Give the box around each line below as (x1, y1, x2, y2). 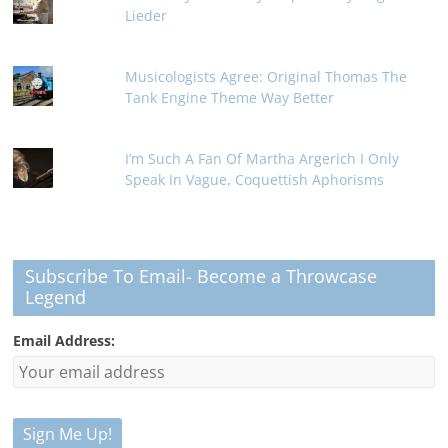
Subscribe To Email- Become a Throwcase (25, 263, 378, 288)
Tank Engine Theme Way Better (125, 87, 335, 107)
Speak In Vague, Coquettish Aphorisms (125, 169, 385, 189)
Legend (25, 284, 87, 309)
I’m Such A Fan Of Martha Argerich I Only (125, 148, 400, 168)
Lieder (125, 5, 168, 25)
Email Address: (13, 330, 116, 350)
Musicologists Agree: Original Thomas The (125, 66, 408, 86)
